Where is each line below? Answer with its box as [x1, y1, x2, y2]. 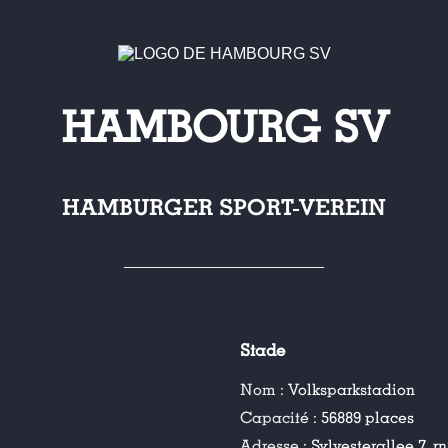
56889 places [321, 408, 415, 428]
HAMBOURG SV [60, 103, 388, 154]
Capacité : [240, 408, 322, 428]
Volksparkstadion [288, 380, 416, 400]
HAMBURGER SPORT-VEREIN [62, 194, 386, 221]
